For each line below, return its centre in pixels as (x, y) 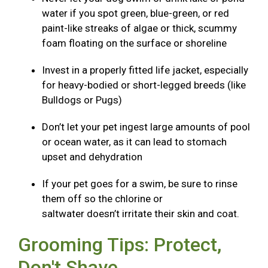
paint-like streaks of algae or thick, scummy (139, 28)
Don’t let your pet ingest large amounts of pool (146, 127)
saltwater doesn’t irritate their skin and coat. (143, 214)
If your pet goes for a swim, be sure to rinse (140, 184)
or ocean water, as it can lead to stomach (134, 142)
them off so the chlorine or (102, 199)
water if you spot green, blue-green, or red (135, 13)
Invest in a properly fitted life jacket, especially (145, 70)
